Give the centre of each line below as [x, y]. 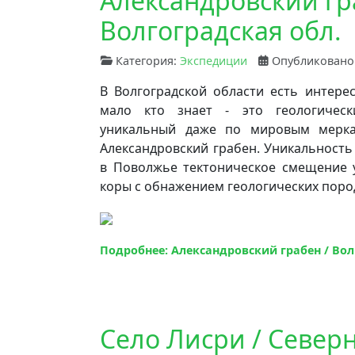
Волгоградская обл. [221, 30]
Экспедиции [214, 60]
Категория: [146, 60]
